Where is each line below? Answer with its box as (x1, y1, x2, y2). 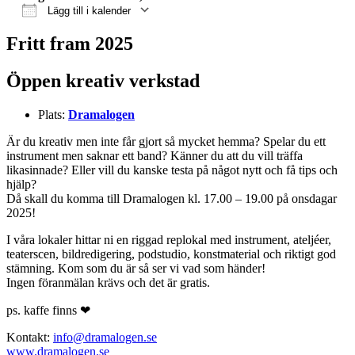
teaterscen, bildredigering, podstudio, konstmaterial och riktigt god (6, 246, 336, 261)
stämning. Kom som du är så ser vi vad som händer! (6, 261, 265, 275)
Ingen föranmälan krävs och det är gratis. (6, 275, 210, 289)
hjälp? (6, 177, 36, 191)
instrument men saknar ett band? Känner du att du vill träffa (6, 148, 303, 162)
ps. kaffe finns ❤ (6, 303, 90, 317)
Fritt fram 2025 (6, 32, 133, 54)
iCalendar (112, 24, 166, 37)
